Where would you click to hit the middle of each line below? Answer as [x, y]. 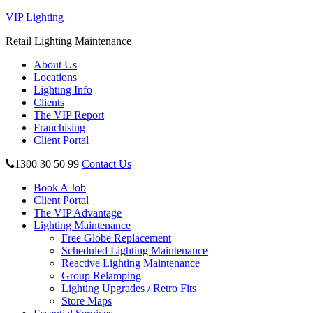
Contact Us [107, 164]
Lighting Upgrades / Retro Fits [129, 288]
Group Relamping [101, 276]
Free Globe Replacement [116, 238]
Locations [55, 77]
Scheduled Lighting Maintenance [134, 250]
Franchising [59, 128]
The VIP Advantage [78, 213]
